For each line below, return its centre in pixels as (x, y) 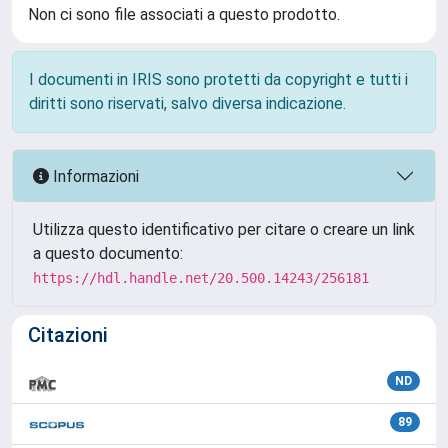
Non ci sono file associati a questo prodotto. (184, 14)
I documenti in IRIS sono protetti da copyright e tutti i (218, 79)
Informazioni (94, 176)
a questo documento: (108, 253)
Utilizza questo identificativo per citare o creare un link (224, 229)
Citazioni (68, 335)
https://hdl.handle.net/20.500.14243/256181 (201, 278)
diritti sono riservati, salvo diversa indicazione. (187, 103)
